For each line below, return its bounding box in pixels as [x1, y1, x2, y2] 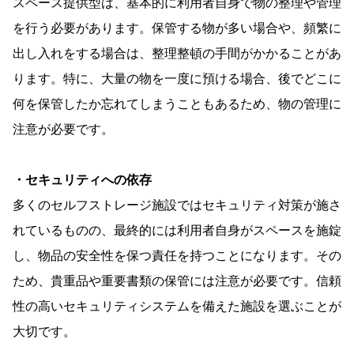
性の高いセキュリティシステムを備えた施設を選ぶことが [13, 299, 341, 313]
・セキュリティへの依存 [13, 172, 152, 186]
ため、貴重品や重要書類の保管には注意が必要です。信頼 [13, 273, 341, 288]
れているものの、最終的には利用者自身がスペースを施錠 [13, 223, 341, 237]
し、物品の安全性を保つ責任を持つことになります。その [13, 248, 341, 262]
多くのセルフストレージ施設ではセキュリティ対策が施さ [13, 198, 341, 212]
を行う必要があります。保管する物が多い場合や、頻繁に [13, 21, 341, 35]
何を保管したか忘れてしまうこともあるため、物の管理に [13, 96, 341, 111]
